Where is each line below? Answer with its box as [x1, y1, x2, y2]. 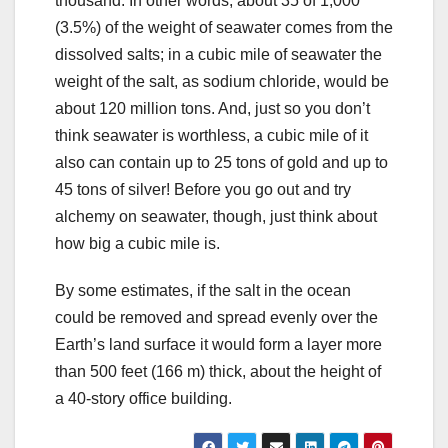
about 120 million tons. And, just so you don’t [55, 100, 370, 118]
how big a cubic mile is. [55, 235, 220, 253]
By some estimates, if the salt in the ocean [55, 282, 351, 300]
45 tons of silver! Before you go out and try [55, 181, 351, 199]
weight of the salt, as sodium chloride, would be [55, 73, 389, 91]
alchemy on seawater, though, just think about [55, 208, 377, 226]
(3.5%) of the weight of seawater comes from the [55, 19, 393, 37]
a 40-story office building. [55, 390, 232, 408]
